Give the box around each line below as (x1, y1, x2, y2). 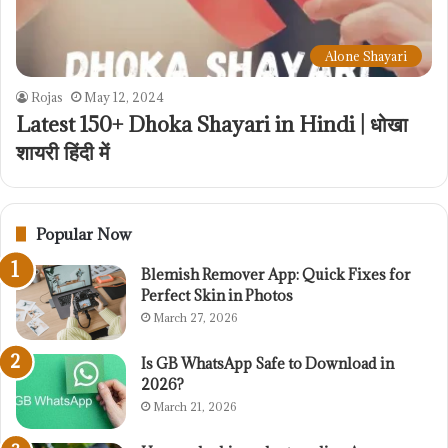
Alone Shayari (325, 47, 407, 64)
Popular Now (36, 223, 132, 244)
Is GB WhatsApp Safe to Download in (141, 353, 394, 373)
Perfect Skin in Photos (141, 285, 293, 305)
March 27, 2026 (153, 309, 237, 325)
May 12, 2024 (84, 88, 164, 105)
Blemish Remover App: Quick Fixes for (141, 264, 411, 284)
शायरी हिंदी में (16, 138, 109, 166)
